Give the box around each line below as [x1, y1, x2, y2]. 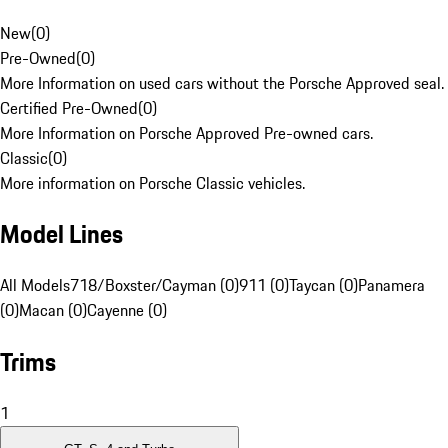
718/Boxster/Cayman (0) [70, 273, 239, 298]
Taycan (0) [289, 273, 358, 298]
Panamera [358, 273, 425, 298]
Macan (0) [19, 298, 87, 323]
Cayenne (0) [87, 298, 167, 323]
